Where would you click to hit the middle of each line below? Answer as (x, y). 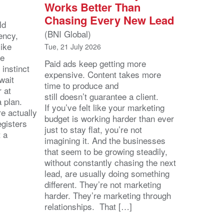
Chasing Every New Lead (109, 20)
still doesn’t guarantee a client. (101, 96)
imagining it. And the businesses (105, 140)
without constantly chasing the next (110, 162)
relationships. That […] (88, 206)
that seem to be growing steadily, (106, 151)
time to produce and (81, 85)
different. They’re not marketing (103, 184)
